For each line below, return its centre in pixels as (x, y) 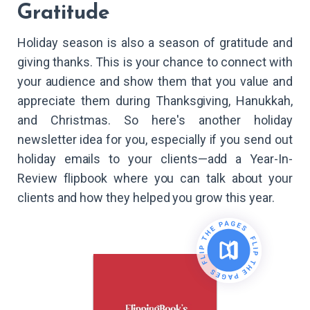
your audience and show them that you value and (155, 82)
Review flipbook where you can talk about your (155, 179)
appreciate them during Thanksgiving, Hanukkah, (155, 101)
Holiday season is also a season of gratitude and (155, 43)
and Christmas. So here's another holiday (155, 120)
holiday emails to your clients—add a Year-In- (155, 159)
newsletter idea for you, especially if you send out (155, 140)
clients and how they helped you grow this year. (146, 198)
